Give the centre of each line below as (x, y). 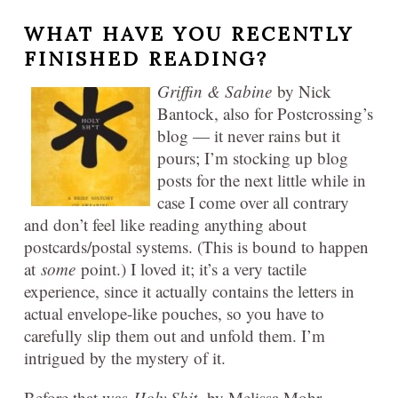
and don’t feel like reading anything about (165, 225)
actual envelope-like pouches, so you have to (174, 314)
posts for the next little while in (262, 180)
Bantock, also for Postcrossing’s (265, 114)
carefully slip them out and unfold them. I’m (175, 336)
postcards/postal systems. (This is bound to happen (196, 247)
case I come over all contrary (253, 203)
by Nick (302, 92)
